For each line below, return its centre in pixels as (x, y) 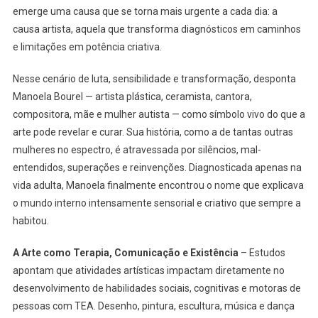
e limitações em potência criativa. (87, 46)
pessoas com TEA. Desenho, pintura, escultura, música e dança (153, 306)
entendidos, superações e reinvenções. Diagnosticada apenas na (157, 167)
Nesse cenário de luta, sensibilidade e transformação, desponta (154, 78)
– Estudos (263, 252)
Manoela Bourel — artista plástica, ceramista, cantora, (132, 96)
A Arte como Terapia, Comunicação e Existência (126, 252)
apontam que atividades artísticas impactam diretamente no (148, 270)
